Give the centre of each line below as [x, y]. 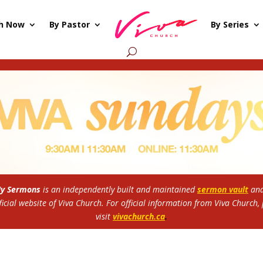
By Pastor [70, 24]
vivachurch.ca [139, 217]
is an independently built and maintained [118, 190]
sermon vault [223, 190]
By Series [230, 24]
